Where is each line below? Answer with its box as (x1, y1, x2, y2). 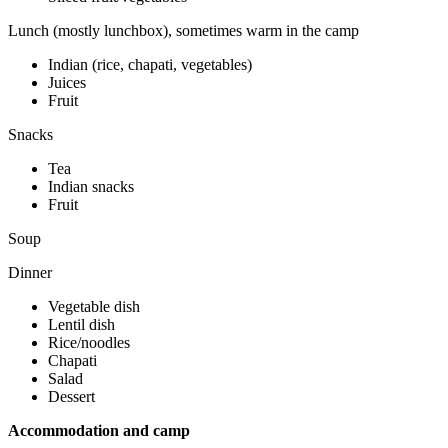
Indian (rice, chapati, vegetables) (48, 56, 252, 74)
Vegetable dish (48, 298, 140, 316)
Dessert (48, 388, 95, 406)
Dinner (8, 264, 52, 282)
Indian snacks (48, 178, 134, 196)
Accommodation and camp (8, 422, 190, 440)
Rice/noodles (48, 334, 130, 352)
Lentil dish (48, 316, 115, 334)
